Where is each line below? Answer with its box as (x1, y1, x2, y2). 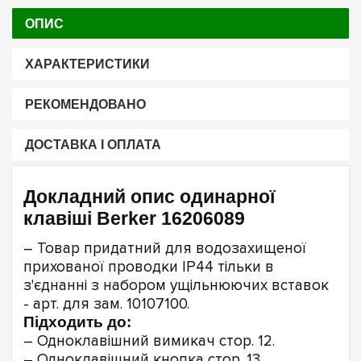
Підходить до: (23, 313, 131, 330)
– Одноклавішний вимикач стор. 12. (23, 331, 275, 351)
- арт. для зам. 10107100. (23, 294, 189, 313)
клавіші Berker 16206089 (23, 208, 245, 230)
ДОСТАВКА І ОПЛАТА (24, 138, 161, 152)
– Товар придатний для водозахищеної (23, 239, 306, 258)
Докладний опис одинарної (23, 186, 275, 208)
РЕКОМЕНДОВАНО (24, 98, 146, 112)
